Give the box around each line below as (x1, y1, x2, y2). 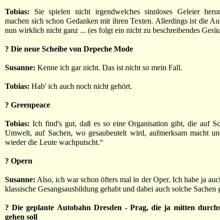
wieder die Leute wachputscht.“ (5, 138, 103, 146)
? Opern (5, 157, 32, 165)
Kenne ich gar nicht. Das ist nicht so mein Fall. (35, 63, 182, 72)
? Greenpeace (5, 101, 50, 109)
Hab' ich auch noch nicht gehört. (29, 82, 132, 90)
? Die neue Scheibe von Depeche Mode (5, 45, 133, 53)
